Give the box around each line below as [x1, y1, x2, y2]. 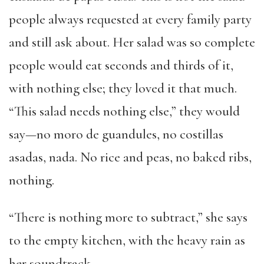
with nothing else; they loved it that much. [9, 80, 237, 97]
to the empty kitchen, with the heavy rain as [9, 232, 245, 249]
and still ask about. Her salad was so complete [9, 34, 255, 51]
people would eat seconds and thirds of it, [9, 57, 233, 74]
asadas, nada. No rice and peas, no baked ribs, [9, 149, 252, 166]
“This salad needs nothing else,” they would [9, 103, 240, 120]
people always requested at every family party [9, 11, 252, 28]
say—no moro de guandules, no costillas [9, 126, 223, 143]
